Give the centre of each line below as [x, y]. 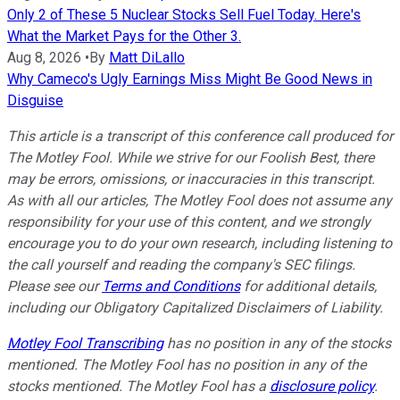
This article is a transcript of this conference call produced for [200, 136]
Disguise [35, 100]
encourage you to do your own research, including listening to [200, 243]
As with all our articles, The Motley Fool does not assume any [200, 200]
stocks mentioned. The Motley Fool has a [138, 386]
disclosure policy [322, 386]
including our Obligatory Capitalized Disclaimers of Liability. [195, 307]
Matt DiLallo [147, 57]
